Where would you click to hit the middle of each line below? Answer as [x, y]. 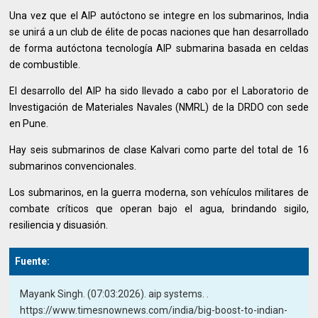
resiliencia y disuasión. [59, 225]
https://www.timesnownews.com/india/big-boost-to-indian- [154, 311]
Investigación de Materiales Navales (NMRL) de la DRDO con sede [159, 108]
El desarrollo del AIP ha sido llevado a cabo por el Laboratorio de [159, 91]
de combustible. [45, 65]
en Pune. [29, 124]
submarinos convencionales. [73, 166]
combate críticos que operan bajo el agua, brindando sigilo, [159, 209]
